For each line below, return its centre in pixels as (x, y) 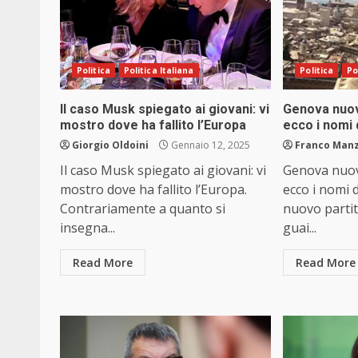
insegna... (88, 228)
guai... (300, 228)
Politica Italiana (159, 71)
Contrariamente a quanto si (143, 209)
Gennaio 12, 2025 (209, 145)
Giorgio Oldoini (110, 145)
